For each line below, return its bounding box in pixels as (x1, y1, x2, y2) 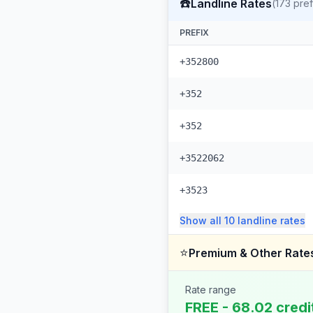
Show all (180, 214, 224, 226)
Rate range (185, 284, 236, 296)
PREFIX (180, 27, 209, 38)
